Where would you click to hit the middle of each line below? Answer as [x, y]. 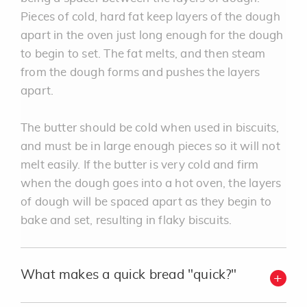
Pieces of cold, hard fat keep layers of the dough [150, 17]
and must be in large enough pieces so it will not [150, 146]
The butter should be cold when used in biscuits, [150, 128]
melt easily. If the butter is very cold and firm [140, 165]
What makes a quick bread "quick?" [129, 275]
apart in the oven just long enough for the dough [152, 35]
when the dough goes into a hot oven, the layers [151, 183]
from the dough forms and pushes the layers [140, 72]
